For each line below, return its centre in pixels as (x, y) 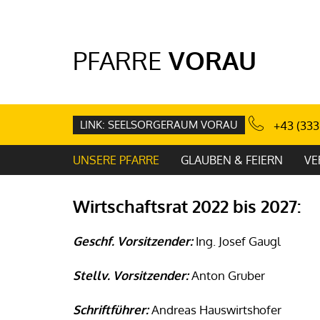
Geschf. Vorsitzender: (133, 241)
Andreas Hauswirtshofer (215, 309)
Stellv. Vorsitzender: (131, 275)
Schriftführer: (111, 309)
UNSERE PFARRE (116, 160)
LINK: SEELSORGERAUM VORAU (159, 124)
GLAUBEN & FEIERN (232, 160)
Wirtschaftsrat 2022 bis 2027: (187, 206)
